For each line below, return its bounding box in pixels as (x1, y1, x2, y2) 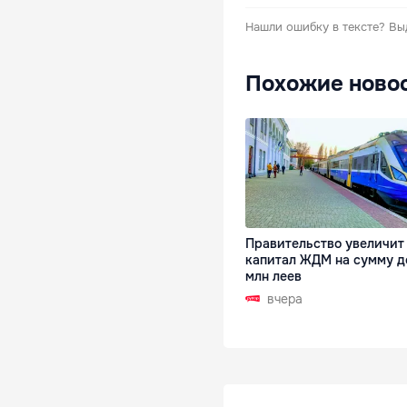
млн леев (245, 267, 302, 284)
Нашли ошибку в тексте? (245, 18, 385, 35)
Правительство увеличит (245, 234, 404, 252)
